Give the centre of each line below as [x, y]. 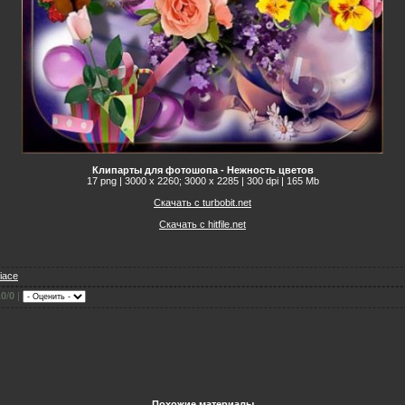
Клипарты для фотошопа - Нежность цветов [202, 170]
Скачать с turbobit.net [202, 202]
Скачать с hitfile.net [202, 224]
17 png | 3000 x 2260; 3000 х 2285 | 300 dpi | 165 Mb [202, 180]
